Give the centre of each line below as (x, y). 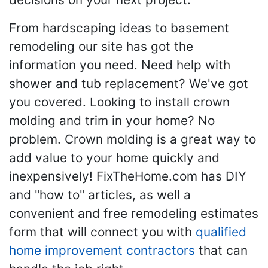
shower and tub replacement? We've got (129, 83)
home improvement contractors (102, 250)
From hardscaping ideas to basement (119, 28)
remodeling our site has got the (101, 46)
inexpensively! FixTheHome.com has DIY (128, 176)
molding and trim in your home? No (112, 120)
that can (221, 250)
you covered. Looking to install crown (119, 102)
